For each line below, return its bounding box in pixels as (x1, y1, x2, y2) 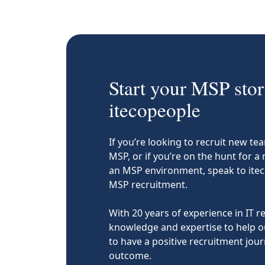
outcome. (109, 249, 151, 263)
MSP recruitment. (109, 178, 188, 192)
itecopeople (109, 96, 201, 123)
